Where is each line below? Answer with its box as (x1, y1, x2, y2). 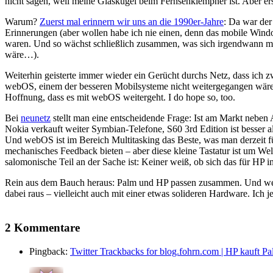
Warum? (5, 16, 40, 27)
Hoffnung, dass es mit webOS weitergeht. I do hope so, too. (5, 92, 235, 103)
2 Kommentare (5, 221, 80, 235)
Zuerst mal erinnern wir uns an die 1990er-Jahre (40, 16, 224, 27)
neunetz (21, 113, 51, 124)
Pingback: (29, 246, 70, 257)
